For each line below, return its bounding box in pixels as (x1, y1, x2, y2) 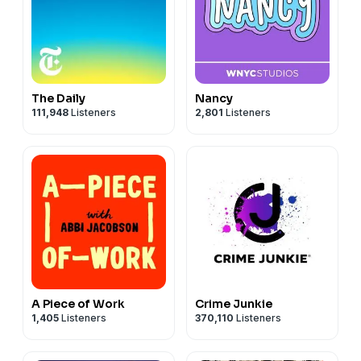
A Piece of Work (31, 296, 125, 311)
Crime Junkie (195, 296, 272, 311)
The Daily (31, 90, 85, 106)
